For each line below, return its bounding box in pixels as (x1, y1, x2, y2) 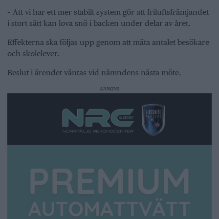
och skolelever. (7, 48, 60, 58)
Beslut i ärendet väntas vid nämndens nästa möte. (7, 67, 181, 77)
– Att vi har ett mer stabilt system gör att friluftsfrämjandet (7, 7, 209, 17)
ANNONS (100, 85, 119, 91)
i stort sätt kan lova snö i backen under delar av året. (7, 18, 193, 28)
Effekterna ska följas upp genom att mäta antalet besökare (7, 37, 209, 47)
